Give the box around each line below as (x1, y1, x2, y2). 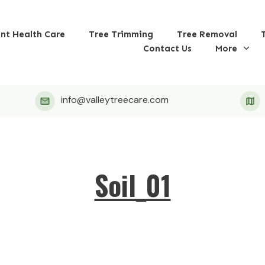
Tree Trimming (89, 28, 154, 40)
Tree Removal (177, 28, 238, 40)
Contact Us (143, 43, 192, 54)
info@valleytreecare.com (61, 93, 169, 106)
